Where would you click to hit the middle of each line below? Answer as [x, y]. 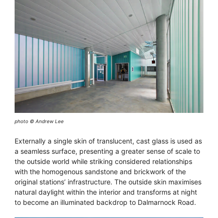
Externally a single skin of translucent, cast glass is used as [108, 141]
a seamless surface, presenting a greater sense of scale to [107, 151]
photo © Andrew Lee [39, 121]
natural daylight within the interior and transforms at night [106, 192]
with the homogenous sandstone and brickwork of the [100, 172]
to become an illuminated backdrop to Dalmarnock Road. [105, 202]
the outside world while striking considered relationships [103, 162]
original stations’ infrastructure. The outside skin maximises [108, 182]
